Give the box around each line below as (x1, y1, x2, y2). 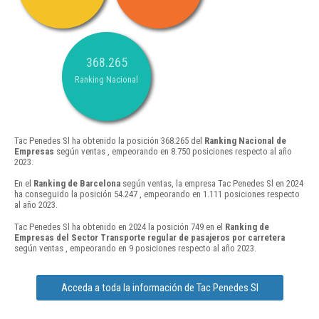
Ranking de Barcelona (33, 178, 120, 189)
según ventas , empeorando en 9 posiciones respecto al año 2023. (14, 242, 256, 253)
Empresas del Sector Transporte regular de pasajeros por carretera (14, 231, 285, 243)
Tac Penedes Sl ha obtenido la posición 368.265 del (14, 135, 204, 147)
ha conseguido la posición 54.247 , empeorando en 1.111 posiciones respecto (14, 189, 300, 200)
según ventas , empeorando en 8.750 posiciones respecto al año (54, 146, 292, 157)
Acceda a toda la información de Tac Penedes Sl (61, 281, 258, 294)
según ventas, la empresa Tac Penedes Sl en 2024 (120, 178, 303, 189)
